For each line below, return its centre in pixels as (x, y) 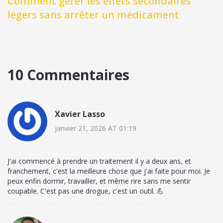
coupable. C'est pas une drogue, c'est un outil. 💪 (86, 191)
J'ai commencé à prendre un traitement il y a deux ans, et (99, 161)
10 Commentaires (68, 75)
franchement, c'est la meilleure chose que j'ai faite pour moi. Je (109, 171)
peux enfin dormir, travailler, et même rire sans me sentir (99, 181)
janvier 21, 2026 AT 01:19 (96, 128)
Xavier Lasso (80, 114)
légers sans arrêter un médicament (93, 15)
